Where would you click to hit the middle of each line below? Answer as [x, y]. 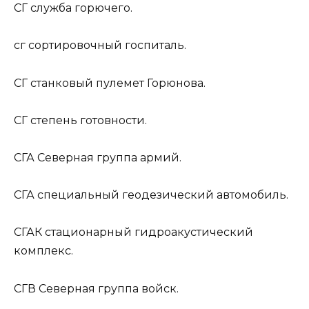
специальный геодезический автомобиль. [161, 195]
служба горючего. [80, 8]
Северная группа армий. [108, 158]
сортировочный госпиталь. [106, 46]
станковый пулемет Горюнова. [117, 83]
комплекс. [43, 251]
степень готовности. [87, 120]
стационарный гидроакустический [148, 232]
